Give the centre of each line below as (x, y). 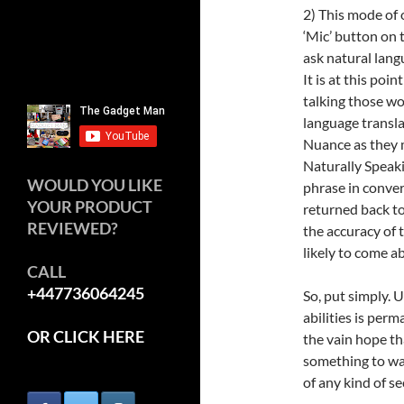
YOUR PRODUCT (90, 206)
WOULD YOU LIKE (95, 184)
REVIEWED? (73, 228)
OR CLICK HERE (86, 336)
